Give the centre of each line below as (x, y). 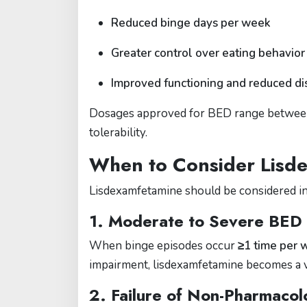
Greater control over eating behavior (208, 53)
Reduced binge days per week (191, 23)
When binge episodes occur (163, 246)
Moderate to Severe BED (205, 221)
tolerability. (118, 133)
